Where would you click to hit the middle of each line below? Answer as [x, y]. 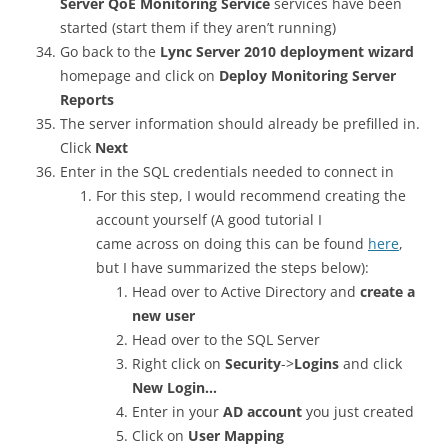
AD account [262, 411]
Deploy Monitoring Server [307, 75]
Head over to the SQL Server [226, 339]
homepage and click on [139, 75]
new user [163, 315]
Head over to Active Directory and [246, 291]
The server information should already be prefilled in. [240, 123]
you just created [358, 411]
